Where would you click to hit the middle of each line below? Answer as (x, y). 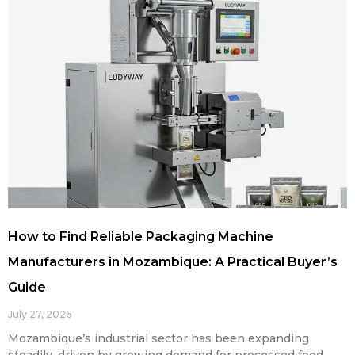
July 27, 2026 (40, 314)
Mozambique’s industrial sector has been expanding (158, 338)
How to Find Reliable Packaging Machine (141, 236)
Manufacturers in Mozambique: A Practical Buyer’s (173, 261)
